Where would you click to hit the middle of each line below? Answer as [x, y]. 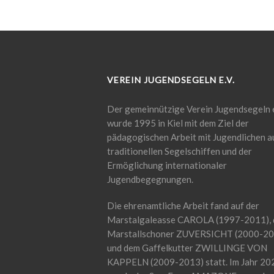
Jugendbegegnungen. [150, 179]
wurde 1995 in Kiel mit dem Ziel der [178, 123]
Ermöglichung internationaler [167, 165]
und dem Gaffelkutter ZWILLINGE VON [187, 248]
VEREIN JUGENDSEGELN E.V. [171, 80]
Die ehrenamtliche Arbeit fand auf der [183, 206]
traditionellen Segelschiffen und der [180, 151]
